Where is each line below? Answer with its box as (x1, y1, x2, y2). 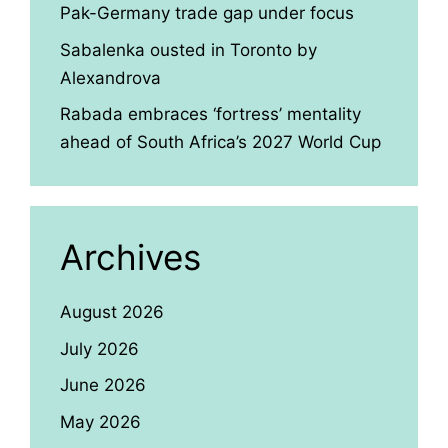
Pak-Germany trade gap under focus (60, 3, 354, 23)
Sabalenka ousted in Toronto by (60, 39, 317, 60)
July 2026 (60, 338, 139, 359)
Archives (60, 236, 201, 278)
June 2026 (60, 375, 146, 395)
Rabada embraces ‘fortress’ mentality (60, 104, 361, 124)
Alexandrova (60, 67, 161, 88)
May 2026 (60, 411, 141, 432)
